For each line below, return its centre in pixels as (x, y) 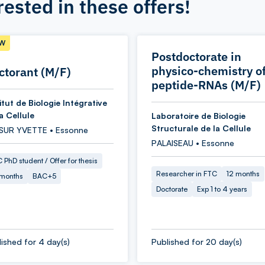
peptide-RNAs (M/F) (206, 85)
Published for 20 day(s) (197, 242)
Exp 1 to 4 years (222, 189)
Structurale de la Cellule (201, 128)
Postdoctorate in (196, 56)
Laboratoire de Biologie (198, 116)
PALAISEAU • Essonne (193, 143)
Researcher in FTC (187, 174)
